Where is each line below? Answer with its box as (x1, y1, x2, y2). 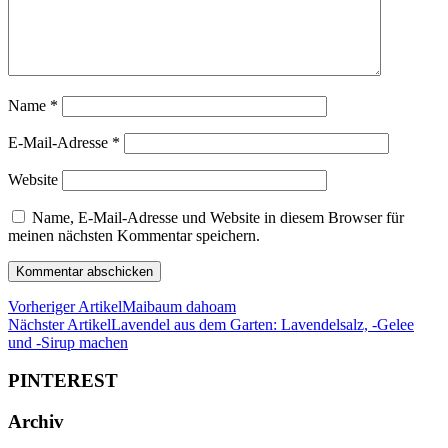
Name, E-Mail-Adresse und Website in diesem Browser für (32, 208, 404, 226)
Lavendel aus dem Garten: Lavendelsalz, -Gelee (111, 315, 414, 333)
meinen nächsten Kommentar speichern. (8, 226, 260, 244)
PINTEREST (8, 370, 118, 392)
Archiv (8, 411, 64, 432)
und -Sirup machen (8, 333, 128, 351)
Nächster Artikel (8, 315, 111, 333)
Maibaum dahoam (122, 297, 236, 315)
